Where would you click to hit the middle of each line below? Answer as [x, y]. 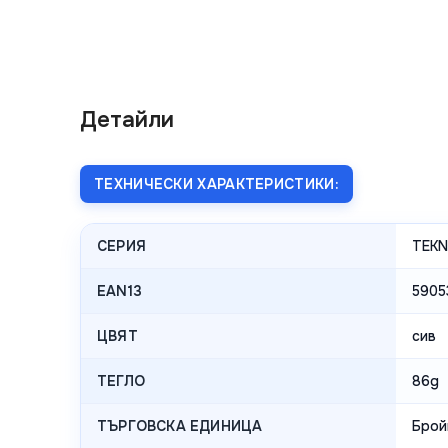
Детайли [127, 119]
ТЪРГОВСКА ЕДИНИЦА [180, 425]
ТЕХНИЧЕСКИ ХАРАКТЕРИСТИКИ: [216, 183]
